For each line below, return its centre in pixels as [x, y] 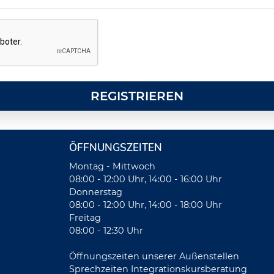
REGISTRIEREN [137, 96]
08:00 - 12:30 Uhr [106, 231]
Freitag [85, 218]
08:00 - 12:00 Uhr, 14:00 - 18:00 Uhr [145, 205]
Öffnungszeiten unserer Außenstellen [154, 256]
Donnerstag [95, 192]
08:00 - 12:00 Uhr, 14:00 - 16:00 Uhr [145, 179]
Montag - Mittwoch [112, 166]
